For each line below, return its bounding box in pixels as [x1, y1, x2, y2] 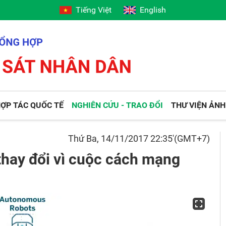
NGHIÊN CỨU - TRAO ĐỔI [72, 100, 163, 110]
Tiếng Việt [76, 5, 112, 15]
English [140, 5, 166, 15]
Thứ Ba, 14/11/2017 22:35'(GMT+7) [68, 133, 210, 144]
